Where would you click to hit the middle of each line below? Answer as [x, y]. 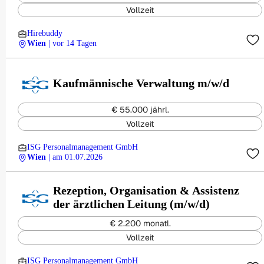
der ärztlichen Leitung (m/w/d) [131, 204]
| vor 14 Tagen [72, 43]
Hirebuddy [45, 33]
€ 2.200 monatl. [140, 223]
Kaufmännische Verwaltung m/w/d [141, 83]
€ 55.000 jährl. [140, 110]
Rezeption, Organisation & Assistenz [146, 190]
